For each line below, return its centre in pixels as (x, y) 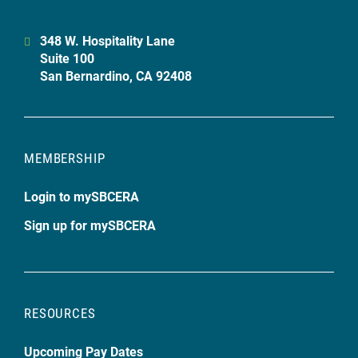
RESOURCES (60, 313)
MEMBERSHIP (65, 158)
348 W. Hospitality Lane (107, 40)
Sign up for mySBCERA (90, 225)
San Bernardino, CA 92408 (116, 76)
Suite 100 (67, 58)
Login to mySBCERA (82, 196)
